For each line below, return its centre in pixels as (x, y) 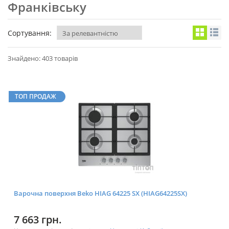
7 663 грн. (38, 220)
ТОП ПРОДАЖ (36, 97)
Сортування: (30, 33)
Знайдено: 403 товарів (43, 59)
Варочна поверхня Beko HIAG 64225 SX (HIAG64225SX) (100, 193)
